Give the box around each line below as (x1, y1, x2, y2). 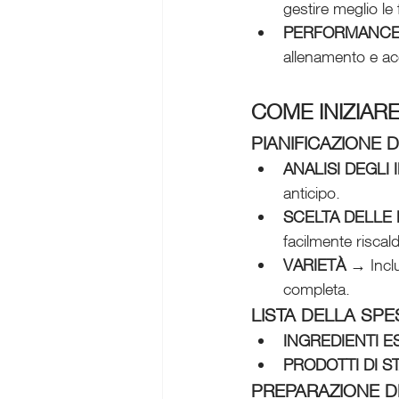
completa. (283, 278, 350, 298)
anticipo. (283, 182, 340, 202)
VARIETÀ (283, 254, 346, 274)
